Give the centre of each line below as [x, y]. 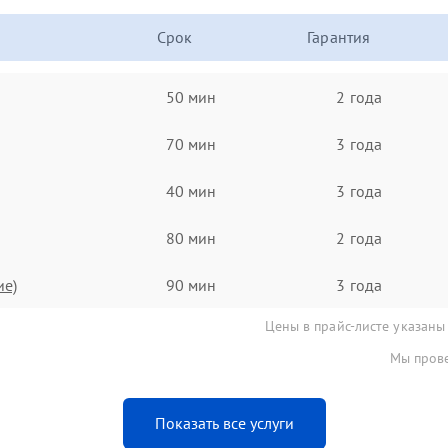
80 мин [191, 237]
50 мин [191, 96]
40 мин [191, 190]
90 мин [191, 284]
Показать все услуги [224, 423]
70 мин [191, 143]
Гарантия [339, 37]
